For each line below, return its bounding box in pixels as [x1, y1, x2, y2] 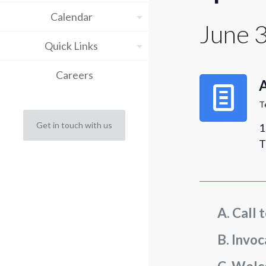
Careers [55, 68, 93, 81]
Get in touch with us [36, 120, 112, 130]
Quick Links [45, 39, 98, 52]
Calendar [50, 10, 93, 23]
